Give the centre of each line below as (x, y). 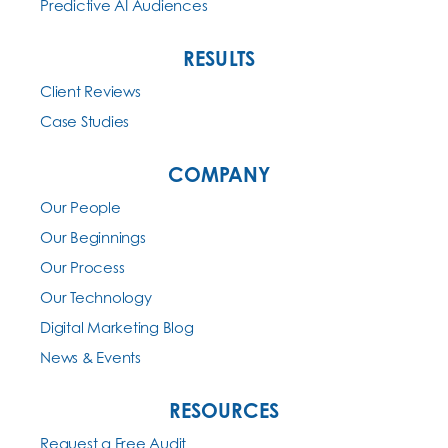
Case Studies (85, 121)
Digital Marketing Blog (117, 327)
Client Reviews (90, 91)
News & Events (90, 357)
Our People (80, 207)
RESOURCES (224, 410)
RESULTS (219, 58)
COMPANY (219, 174)
